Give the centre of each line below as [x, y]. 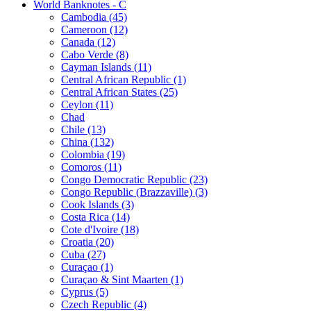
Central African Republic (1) [124, 79]
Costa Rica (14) [95, 217]
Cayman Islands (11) [106, 67]
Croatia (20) [87, 242]
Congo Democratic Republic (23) [134, 179]
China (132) [87, 142]
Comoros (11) [91, 167]
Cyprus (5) [85, 292]
